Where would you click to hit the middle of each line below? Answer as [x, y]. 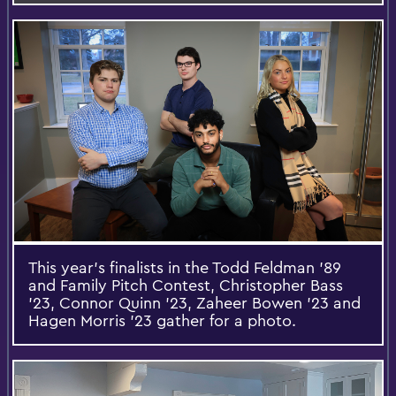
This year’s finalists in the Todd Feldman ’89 [185, 268]
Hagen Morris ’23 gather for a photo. [162, 321]
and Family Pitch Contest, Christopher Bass [186, 286]
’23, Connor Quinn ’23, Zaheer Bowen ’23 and [194, 303]
